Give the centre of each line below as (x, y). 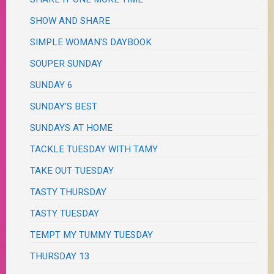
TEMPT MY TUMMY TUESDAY (92, 235)
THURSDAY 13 (60, 257)
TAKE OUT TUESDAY (72, 171)
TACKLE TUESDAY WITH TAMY (94, 150)
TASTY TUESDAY (65, 214)
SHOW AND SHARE (70, 21)
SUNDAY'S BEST (64, 107)
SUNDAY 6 (52, 85)
